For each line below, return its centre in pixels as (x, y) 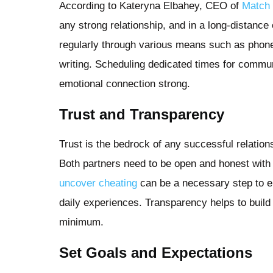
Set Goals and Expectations (156, 252)
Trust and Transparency (142, 114)
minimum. (81, 222)
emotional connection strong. (125, 83)
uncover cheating (98, 183)
